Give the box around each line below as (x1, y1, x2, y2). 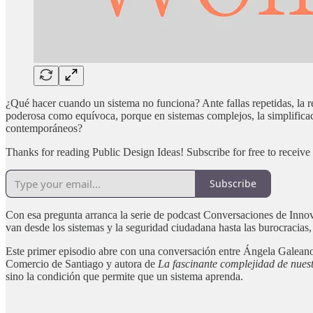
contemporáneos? (6, 122, 82, 134)
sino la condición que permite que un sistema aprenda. (6, 270, 243, 282)
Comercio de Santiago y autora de (6, 257, 158, 270)
